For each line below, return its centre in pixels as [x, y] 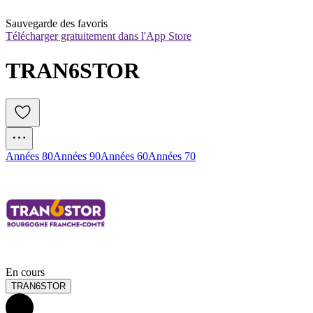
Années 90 [77, 156]
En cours [25, 272]
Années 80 [29, 156]
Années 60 [124, 156]
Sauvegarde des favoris [57, 24]
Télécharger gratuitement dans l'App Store [99, 36]
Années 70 [172, 156]
